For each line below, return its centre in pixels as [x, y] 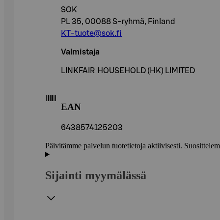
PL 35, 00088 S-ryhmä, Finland [118, 22]
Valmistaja [80, 52]
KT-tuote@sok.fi [91, 34]
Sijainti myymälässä [96, 175]
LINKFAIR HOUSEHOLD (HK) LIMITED [128, 71]
